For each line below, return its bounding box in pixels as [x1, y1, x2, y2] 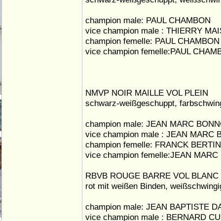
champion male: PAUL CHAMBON [85, 15, 211, 25]
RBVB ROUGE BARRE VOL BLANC [85, 171, 219, 181]
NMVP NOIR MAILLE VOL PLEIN [85, 88, 208, 98]
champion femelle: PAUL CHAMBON [85, 36, 220, 46]
